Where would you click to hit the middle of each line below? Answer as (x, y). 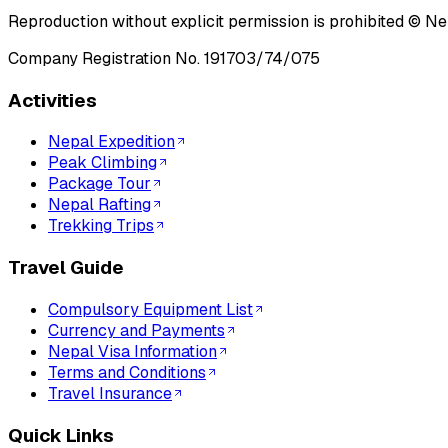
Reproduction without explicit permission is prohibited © (214, 21)
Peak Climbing (102, 163)
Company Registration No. (104, 58)
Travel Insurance (110, 393)
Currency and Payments (136, 330)
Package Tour (99, 184)
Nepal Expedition (111, 142)
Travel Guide (66, 268)
